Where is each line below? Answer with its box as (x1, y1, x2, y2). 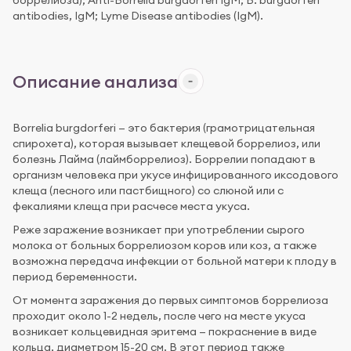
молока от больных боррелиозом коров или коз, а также (13, 237, 317, 252)
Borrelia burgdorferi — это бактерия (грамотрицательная (13, 120, 315, 135)
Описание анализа (13, 70, 179, 92)
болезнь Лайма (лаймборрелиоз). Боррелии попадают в (13, 151, 316, 166)
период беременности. (13, 269, 137, 284)
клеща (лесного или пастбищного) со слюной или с (13, 183, 284, 197)
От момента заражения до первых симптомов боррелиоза (13, 292, 328, 307)
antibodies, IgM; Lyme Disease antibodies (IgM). (13, 9, 263, 24)
